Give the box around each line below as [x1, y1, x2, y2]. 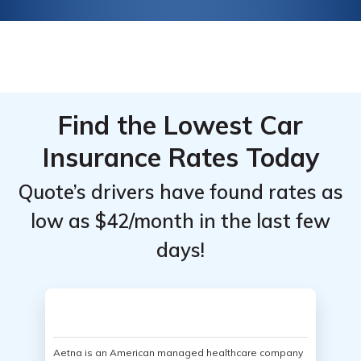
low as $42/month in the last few [31, 209, 330, 233]
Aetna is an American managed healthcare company [53, 346, 303, 359]
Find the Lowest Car [58, 109, 303, 141]
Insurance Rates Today [42, 141, 319, 173]
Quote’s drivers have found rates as [18, 180, 343, 204]
